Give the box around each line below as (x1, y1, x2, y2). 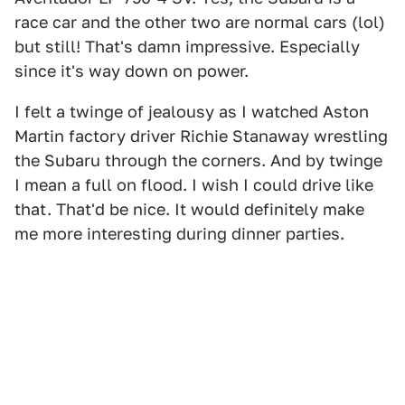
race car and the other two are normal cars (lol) (14, 13, 385, 32)
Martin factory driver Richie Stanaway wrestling (14, 127, 388, 146)
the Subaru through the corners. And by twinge (14, 151, 382, 170)
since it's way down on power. (14, 61, 249, 80)
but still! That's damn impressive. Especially (14, 37, 360, 56)
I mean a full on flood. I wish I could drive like (14, 175, 373, 194)
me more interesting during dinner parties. (14, 224, 344, 243)
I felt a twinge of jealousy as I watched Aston (14, 102, 369, 121)
